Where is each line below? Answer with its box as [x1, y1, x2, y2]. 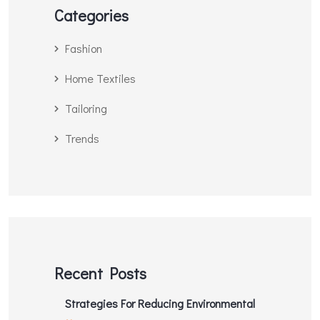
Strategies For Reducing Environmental [64, 295, 255, 311]
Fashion [64, 41, 102, 56]
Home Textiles [64, 71, 136, 86]
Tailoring [64, 101, 107, 116]
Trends [64, 131, 99, 146]
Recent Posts [54, 262, 146, 284]
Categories [54, 5, 129, 26]
